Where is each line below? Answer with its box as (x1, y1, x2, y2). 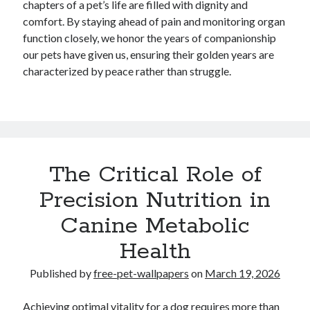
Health (119, 237, 191, 266)
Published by (30, 266, 93, 280)
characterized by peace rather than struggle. (23, 64, 232, 77)
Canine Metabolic (60, 212, 250, 241)
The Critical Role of (48, 161, 262, 190)
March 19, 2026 (205, 266, 280, 280)
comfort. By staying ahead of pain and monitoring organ (23, 15, 286, 28)
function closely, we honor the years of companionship (23, 31, 277, 44)
